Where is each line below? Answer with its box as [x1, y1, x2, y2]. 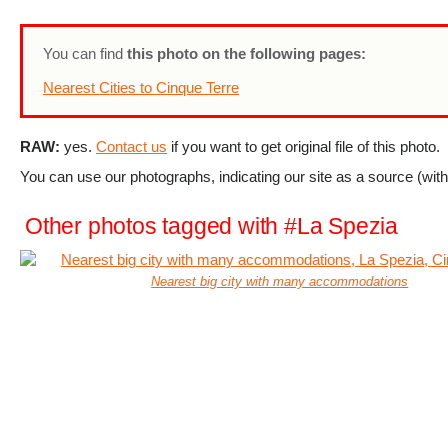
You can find [43, 45, 127, 62]
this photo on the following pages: [127, 45, 366, 62]
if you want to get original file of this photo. [167, 138, 440, 155]
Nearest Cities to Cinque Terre [43, 79, 239, 96]
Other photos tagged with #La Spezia [25, 214, 398, 239]
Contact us [96, 138, 167, 155]
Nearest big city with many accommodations [151, 274, 409, 289]
